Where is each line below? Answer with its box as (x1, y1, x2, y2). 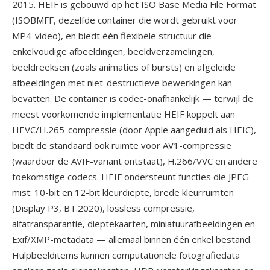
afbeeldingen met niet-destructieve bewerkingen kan (12, 77, 232, 89)
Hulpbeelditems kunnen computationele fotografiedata (12, 249, 240, 261)
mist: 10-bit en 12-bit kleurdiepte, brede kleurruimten (12, 186, 234, 198)
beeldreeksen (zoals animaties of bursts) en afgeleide (12, 61, 236, 73)
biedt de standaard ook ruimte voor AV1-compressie (12, 139, 231, 151)
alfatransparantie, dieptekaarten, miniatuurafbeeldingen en (12, 218, 255, 230)
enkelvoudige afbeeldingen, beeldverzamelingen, (12, 45, 215, 57)
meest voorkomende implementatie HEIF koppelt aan (12, 108, 235, 120)
